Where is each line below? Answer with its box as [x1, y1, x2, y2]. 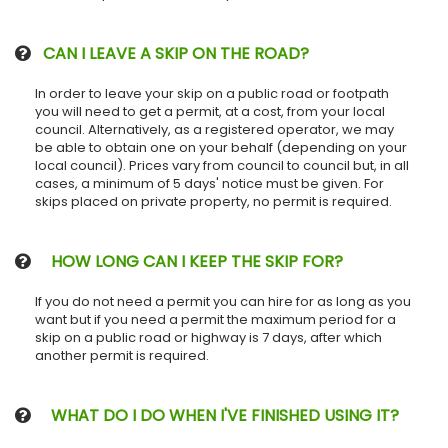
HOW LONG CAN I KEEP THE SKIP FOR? [31, 249, 343, 273]
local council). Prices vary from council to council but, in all [35, 155, 409, 175]
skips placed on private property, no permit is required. [35, 191, 392, 211]
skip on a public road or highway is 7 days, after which [35, 327, 382, 347]
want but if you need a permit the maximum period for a [35, 309, 396, 329]
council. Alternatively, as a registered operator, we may [35, 119, 394, 139]
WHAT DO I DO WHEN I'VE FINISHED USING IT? [31, 403, 399, 427]
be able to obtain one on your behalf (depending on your [35, 137, 407, 157]
